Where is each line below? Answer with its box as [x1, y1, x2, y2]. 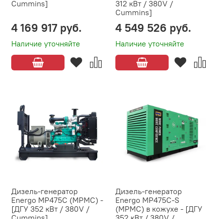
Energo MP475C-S [115, 195, 179, 205]
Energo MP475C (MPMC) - [11, 195, 103, 205]
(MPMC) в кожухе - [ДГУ [115, 204, 202, 214]
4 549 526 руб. [115, 21, 191, 35]
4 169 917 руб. [11, 21, 82, 35]
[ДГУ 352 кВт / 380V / [11, 204, 89, 214]
